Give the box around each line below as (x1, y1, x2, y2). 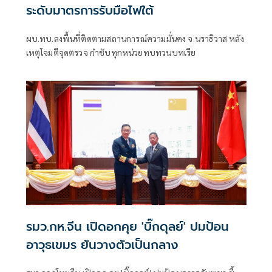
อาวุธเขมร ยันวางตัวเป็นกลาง (25, 235, 178, 254)
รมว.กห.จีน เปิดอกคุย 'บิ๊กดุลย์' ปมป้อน (25, 217, 229, 236)
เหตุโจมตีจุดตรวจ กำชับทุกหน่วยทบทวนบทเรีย (25, 47, 196, 58)
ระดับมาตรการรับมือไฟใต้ (25, 1, 154, 20)
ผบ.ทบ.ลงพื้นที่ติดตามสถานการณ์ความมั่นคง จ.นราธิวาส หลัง (25, 33, 244, 44)
